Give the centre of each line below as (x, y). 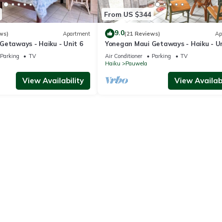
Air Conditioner (124, 56)
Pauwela (136, 64)
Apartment (77, 33)
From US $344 (128, 14)
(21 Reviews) (142, 33)
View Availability (53, 81)
